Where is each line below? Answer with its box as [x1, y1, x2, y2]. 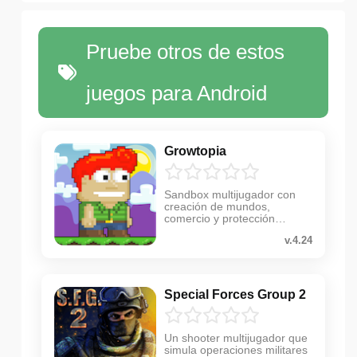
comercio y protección [164, 211, 275, 225]
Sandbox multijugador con [164, 187, 296, 201]
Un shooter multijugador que [164, 331, 308, 344]
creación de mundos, [164, 199, 270, 213]
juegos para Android [86, 80, 268, 105]
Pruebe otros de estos [86, 39, 285, 64]
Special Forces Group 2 [164, 287, 306, 301]
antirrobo [164, 223, 210, 237]
